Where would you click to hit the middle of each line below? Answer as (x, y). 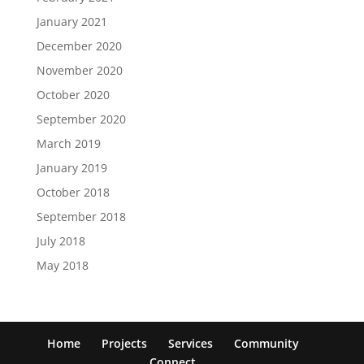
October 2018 (73, 193)
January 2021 (71, 22)
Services (190, 344)
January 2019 (71, 168)
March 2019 (68, 144)
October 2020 (73, 95)
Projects (124, 344)
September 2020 (81, 119)
